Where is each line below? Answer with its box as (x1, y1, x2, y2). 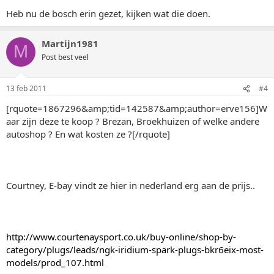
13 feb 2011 (6, 83, 46, 94)
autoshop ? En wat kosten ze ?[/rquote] (6, 128, 170, 140)
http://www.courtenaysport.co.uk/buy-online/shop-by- (6, 231, 236, 243)
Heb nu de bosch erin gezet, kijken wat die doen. (6, 7, 210, 20)
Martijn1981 (42, 37, 98, 50)
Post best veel (42, 51, 89, 62)
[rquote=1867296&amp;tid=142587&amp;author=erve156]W (6, 102, 267, 114)
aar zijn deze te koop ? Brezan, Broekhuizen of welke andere (6, 115, 259, 127)
